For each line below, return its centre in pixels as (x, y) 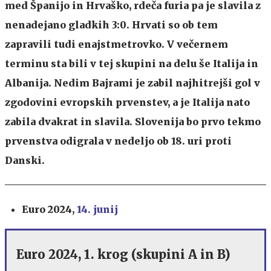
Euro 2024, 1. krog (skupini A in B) (123, 254)
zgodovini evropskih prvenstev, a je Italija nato (127, 102)
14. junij (97, 209)
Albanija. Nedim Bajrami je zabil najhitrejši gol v (132, 83)
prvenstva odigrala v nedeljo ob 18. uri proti (118, 141)
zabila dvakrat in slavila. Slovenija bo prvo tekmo (133, 121)
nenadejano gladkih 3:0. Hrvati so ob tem (111, 24)
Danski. (25, 160)
